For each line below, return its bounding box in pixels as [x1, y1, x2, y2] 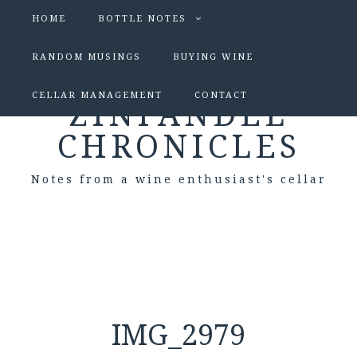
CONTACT [194, 90, 248, 100]
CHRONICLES [57, 128, 300, 166]
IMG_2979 [112, 318, 245, 352]
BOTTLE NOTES [98, 14, 186, 24]
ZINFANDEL [69, 96, 288, 134]
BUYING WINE [173, 52, 253, 62]
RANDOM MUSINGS [32, 52, 141, 62]
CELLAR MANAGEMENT [32, 90, 163, 100]
